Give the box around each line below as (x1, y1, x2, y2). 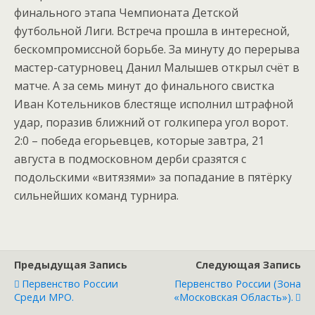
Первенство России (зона (174, 277, 301, 290)
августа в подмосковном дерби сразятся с (14, 151, 246, 167)
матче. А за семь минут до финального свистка (14, 78, 274, 94)
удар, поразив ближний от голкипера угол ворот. (14, 115, 288, 130)
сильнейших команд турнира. (14, 188, 179, 203)
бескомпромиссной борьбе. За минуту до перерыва (14, 41, 300, 57)
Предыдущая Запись (14, 258, 127, 271)
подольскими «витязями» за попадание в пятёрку (14, 169, 292, 185)
